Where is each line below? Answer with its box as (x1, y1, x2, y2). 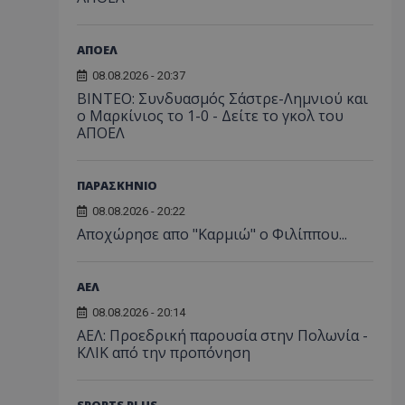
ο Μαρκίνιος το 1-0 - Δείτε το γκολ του (77, 106, 344, 126)
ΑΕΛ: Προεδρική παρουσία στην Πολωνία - (77, 325, 368, 345)
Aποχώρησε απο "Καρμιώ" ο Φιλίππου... (77, 224, 347, 244)
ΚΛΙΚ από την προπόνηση (77, 343, 250, 363)
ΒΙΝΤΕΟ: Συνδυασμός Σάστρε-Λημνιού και (77, 89, 368, 108)
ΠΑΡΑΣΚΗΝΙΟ (77, 177, 157, 193)
